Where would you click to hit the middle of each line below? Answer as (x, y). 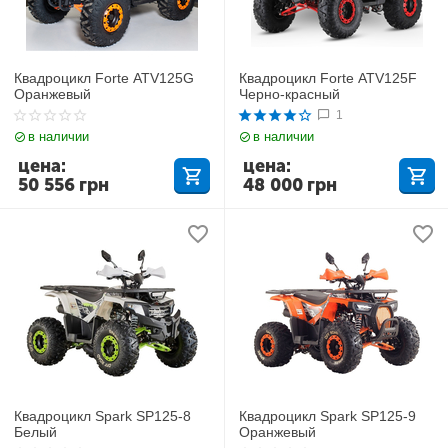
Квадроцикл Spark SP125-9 (328, 415)
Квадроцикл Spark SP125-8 (103, 415)
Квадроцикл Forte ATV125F (328, 77)
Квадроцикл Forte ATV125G (104, 77)
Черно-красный (290, 93)
